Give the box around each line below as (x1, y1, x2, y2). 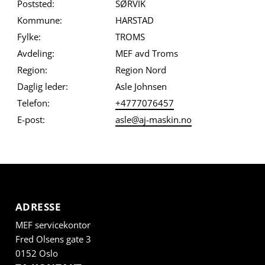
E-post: (17, 114, 45, 126)
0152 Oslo (15, 247, 58, 260)
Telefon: (17, 97, 50, 109)
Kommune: (17, 14, 62, 27)
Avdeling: (17, 47, 54, 60)
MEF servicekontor (15, 219, 91, 231)
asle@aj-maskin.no (115, 114, 192, 126)
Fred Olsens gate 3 (15, 233, 91, 245)
